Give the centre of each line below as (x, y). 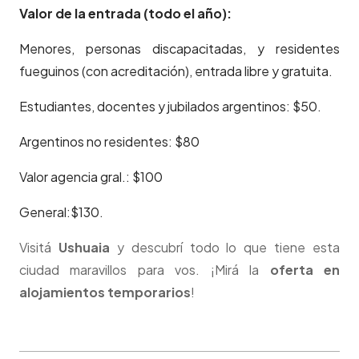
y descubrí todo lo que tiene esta (224, 247)
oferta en (305, 269)
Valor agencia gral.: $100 (91, 176)
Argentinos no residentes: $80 (109, 141)
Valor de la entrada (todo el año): (127, 13)
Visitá (39, 247)
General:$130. (61, 212)
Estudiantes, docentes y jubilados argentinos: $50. (170, 106)
